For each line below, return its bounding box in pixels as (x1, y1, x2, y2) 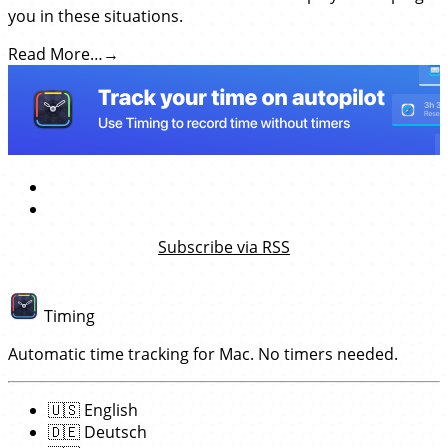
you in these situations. (8, 5, 183, 28)
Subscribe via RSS (158, 236, 290, 259)
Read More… (8, 43, 103, 66)
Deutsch (80, 421, 147, 443)
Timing (44, 305, 95, 327)
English (80, 399, 138, 421)
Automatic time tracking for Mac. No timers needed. (8, 343, 398, 365)
